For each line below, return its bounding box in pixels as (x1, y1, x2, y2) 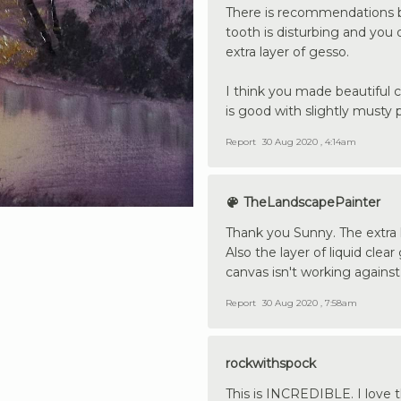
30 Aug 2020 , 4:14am (262, 135, 356, 148)
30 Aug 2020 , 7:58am (262, 296, 357, 309)
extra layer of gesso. (226, 43, 349, 60)
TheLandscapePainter (240, 193, 380, 210)
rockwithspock (226, 354, 316, 371)
